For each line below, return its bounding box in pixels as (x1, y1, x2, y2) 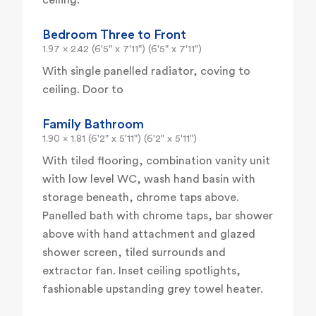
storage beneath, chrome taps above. (42, 192, 239, 204)
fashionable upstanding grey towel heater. (42, 284, 263, 296)
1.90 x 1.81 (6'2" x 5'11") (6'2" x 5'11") (42, 134, 197, 145)
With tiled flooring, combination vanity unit (42, 155, 270, 167)
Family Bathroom (42, 118, 144, 131)
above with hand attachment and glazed (42, 229, 255, 241)
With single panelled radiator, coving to (42, 66, 250, 78)
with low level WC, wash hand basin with (42, 174, 255, 186)
